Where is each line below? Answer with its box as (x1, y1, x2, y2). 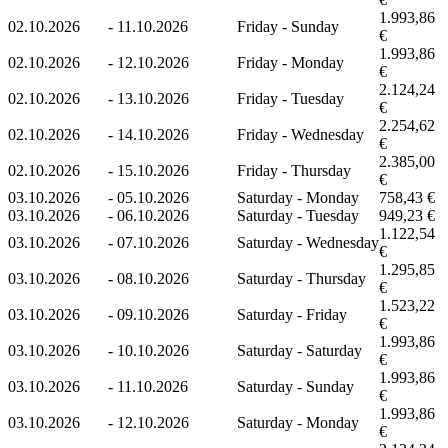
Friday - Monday (237, 53, 344, 71)
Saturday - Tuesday (237, 206, 359, 224)
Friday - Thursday (237, 161, 351, 179)
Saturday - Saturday (237, 341, 362, 359)
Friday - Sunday (237, 17, 339, 35)
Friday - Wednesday (237, 125, 364, 143)
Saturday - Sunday (237, 377, 354, 395)
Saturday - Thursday (237, 269, 366, 287)
